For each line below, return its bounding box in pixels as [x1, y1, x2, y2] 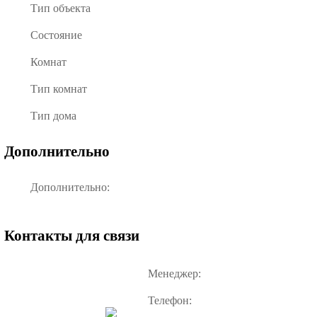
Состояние [30, 28, 82, 41]
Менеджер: [148, 267, 201, 279]
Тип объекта [30, 1, 91, 14]
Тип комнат [30, 82, 87, 95]
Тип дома [30, 109, 76, 122]
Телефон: [148, 294, 192, 306]
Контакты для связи [4, 226, 139, 244]
